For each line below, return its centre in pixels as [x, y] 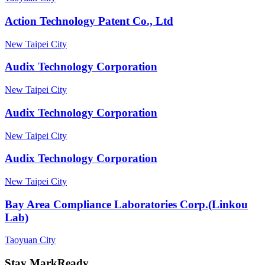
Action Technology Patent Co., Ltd [89, 21]
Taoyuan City [30, 240]
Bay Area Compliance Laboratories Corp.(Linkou [126, 204]
